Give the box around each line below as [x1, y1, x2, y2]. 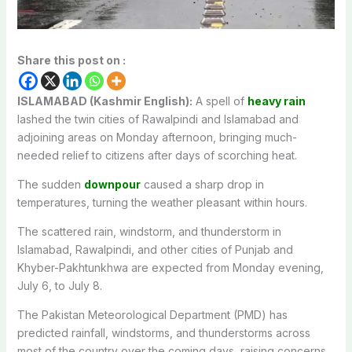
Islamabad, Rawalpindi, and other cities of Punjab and [16, 242, 293, 256]
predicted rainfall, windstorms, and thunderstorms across [16, 325, 310, 339]
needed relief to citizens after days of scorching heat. [16, 148, 297, 162]
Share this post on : [16, 53, 126, 67]
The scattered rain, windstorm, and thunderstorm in [16, 224, 281, 238]
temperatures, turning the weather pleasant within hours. [16, 195, 307, 209]
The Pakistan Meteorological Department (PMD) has [16, 307, 288, 321]
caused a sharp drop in [140, 177, 264, 191]
